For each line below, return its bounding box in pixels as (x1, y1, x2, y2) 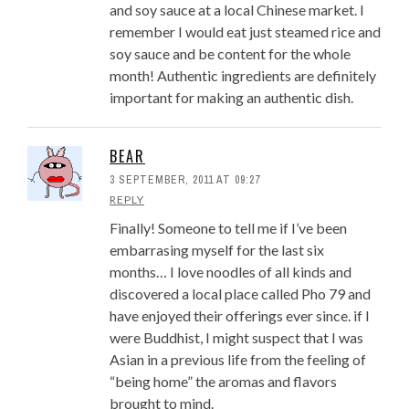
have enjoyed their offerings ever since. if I (110, 307, 370, 325)
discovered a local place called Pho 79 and (110, 285, 371, 303)
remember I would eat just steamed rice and (110, 23, 381, 41)
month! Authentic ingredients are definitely (110, 67, 376, 85)
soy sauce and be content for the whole (110, 45, 351, 63)
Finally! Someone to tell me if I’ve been (110, 219, 347, 237)
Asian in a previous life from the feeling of (110, 351, 366, 369)
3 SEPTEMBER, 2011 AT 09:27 (110, 173, 260, 188)
